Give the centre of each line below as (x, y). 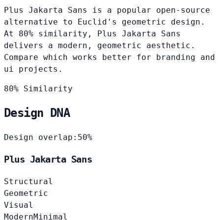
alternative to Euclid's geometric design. (105, 22)
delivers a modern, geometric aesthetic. (100, 45)
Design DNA (37, 113)
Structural (28, 181)
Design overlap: (41, 137)
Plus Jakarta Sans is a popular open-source (107, 10)
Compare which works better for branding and (110, 57)
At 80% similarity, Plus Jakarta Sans (92, 33)
